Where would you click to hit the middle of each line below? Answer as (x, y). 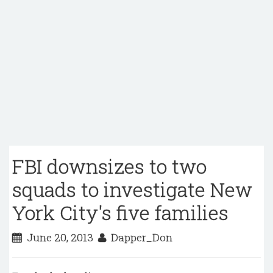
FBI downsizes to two (109, 166)
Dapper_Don (139, 237)
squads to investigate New (132, 189)
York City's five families (120, 212)
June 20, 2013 (60, 237)
